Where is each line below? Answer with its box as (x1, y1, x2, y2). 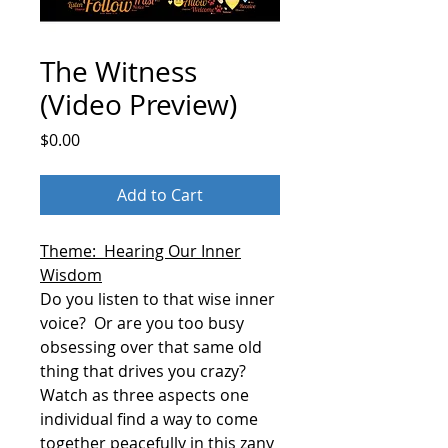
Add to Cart (117, 183, 203, 206)
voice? (40, 311, 86, 334)
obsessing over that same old (40, 335, 262, 358)
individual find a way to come (40, 407, 258, 430)
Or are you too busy (94, 311, 244, 334)
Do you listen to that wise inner (40, 287, 275, 310)
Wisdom (40, 263, 102, 286)
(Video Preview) (40, 85, 237, 123)
